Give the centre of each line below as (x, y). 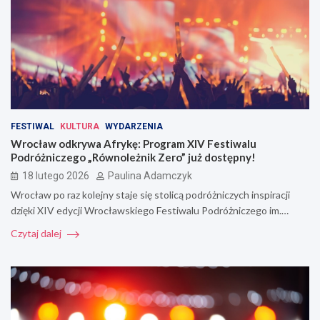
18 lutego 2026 (56, 176)
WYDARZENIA (134, 127)
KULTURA (80, 127)
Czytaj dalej (37, 234)
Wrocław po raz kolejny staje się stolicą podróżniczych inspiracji (150, 195)
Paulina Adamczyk (150, 176)
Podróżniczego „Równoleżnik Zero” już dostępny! (133, 157)
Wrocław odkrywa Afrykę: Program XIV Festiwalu (134, 144)
